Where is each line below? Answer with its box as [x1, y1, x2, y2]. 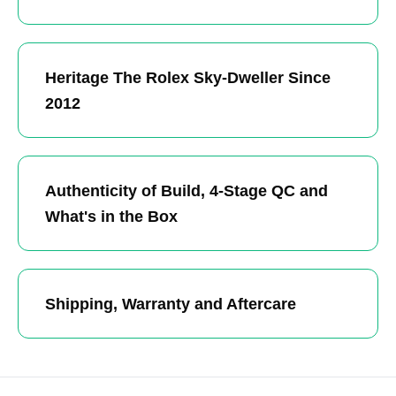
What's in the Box [45, 206, 178, 225]
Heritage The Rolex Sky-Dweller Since [45, 67, 331, 87]
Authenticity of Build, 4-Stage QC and [45, 180, 328, 200]
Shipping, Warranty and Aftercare [45, 293, 296, 313]
